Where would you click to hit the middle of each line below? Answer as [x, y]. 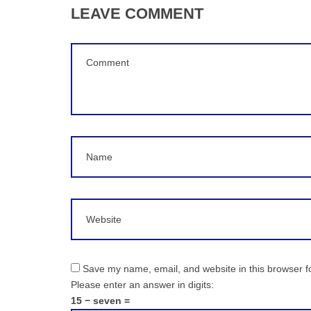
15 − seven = [100, 301]
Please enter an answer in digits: [142, 285]
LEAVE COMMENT [137, 14]
